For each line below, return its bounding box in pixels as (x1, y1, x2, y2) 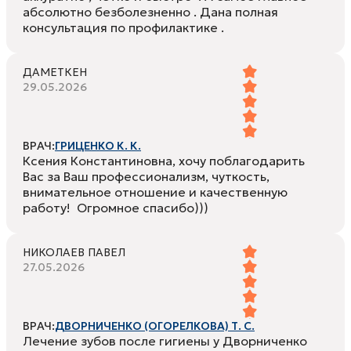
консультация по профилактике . (23, 20, 224, 36)
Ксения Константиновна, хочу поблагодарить (23, 153, 305, 169)
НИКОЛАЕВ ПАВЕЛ (23, 245, 125, 260)
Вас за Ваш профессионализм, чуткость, (23, 168, 270, 185)
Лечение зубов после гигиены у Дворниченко (23, 333, 307, 349)
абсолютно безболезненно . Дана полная (23, 4, 278, 20)
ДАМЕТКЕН (23, 65, 87, 80)
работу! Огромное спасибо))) (23, 200, 208, 216)
